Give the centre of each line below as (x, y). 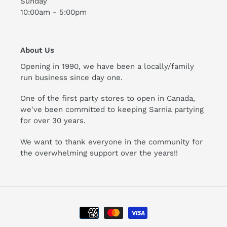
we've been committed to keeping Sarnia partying (112, 110)
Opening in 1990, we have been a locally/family (107, 67)
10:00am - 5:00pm (53, 12)
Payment (130, 207)
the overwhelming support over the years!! (99, 153)
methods (130, 219)
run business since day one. (71, 78)
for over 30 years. (53, 121)
